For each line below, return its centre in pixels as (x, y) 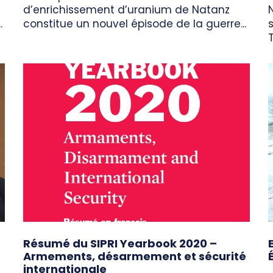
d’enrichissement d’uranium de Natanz (126, 10)
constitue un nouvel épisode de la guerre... (135, 24)
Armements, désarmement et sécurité (135, 257)
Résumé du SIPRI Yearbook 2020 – (120, 244)
